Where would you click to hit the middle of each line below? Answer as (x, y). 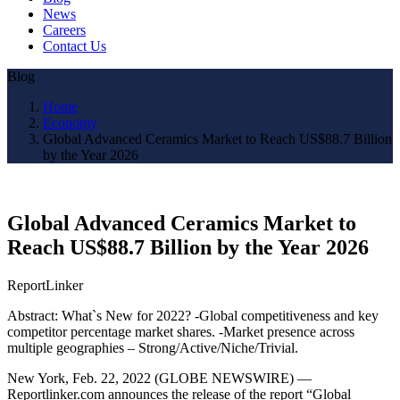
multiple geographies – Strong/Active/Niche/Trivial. (153, 347)
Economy (70, 122)
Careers (64, 29)
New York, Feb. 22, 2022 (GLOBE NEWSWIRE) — (159, 378)
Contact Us (75, 46)
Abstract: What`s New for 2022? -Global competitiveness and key (193, 315)
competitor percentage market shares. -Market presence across (181, 331)
